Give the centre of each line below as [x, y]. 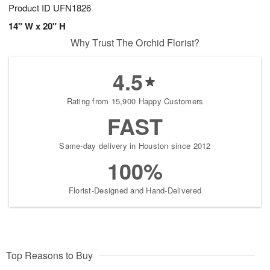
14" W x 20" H [37, 26]
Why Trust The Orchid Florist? [135, 43]
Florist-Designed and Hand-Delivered [135, 190]
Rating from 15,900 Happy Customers [135, 101]
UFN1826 [72, 8]
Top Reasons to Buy [49, 256]
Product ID [31, 8]
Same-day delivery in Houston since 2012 [135, 146]
